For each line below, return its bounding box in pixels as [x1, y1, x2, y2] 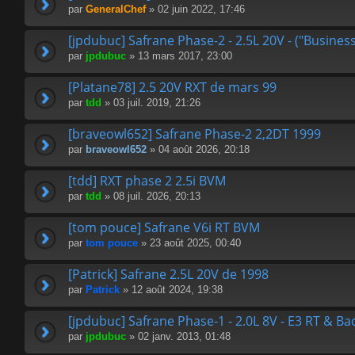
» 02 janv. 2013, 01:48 [126, 330, 231, 343]
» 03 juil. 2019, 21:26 [101, 97, 200, 109]
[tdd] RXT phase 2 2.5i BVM [68, 172, 226, 190]
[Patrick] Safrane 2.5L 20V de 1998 [68, 265, 269, 284]
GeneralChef [86, 3, 146, 16]
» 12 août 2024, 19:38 [120, 284, 223, 296]
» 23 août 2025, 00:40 [138, 237, 241, 250]
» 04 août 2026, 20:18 [147, 143, 250, 156]
